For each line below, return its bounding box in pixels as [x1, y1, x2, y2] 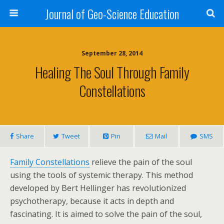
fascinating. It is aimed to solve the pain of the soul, [10, 208, 202, 219]
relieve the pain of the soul [89, 156, 192, 167]
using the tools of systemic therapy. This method [10, 169, 193, 180]
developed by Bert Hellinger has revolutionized [10, 182, 186, 193]
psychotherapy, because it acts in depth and [10, 195, 174, 206]
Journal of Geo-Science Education [45, 4, 179, 22]
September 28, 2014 [81, 49, 142, 57]
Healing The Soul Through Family [34, 61, 189, 82]
